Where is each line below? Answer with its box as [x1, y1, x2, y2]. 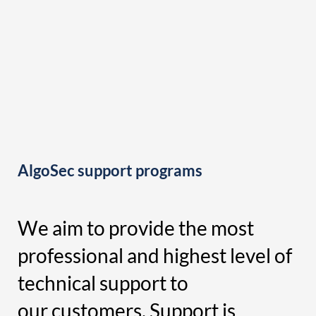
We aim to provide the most [17, 215, 254, 240]
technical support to [17, 270, 188, 295]
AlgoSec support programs [17, 161, 202, 180]
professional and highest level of [17, 243, 292, 267]
